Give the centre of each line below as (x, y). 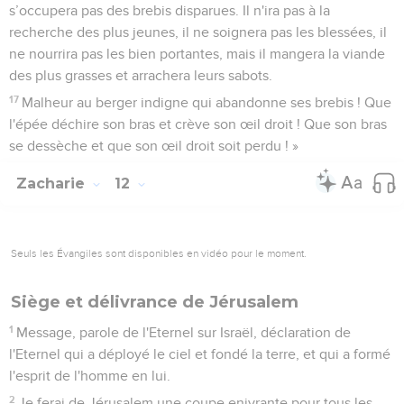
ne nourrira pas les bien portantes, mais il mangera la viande (197, 54)
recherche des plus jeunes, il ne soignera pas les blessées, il (198, 32)
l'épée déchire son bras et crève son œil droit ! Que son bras (198, 124)
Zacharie (53, 183)
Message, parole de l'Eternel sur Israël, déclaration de (184, 332)
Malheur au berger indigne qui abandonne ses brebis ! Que (207, 102)
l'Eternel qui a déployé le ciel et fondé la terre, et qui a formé (200, 354)
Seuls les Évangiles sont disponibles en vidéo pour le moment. (159, 253)
